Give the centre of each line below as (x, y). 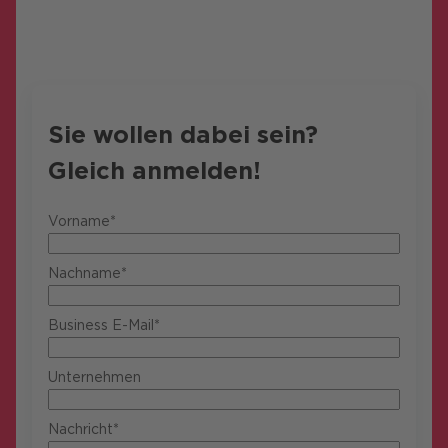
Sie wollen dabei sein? (183, 134)
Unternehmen (94, 376)
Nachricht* (83, 428)
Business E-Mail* (104, 324)
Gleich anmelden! (154, 170)
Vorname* (82, 220)
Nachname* (87, 272)
